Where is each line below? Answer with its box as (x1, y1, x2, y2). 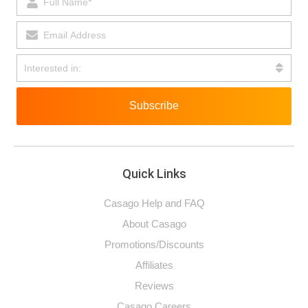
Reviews (134, 279, 174, 291)
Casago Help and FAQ (103, 197, 205, 209)
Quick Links (122, 166, 186, 181)
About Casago (122, 217, 186, 230)
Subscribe (129, 100, 179, 112)
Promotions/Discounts (104, 238, 204, 250)
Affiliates (135, 258, 173, 271)
